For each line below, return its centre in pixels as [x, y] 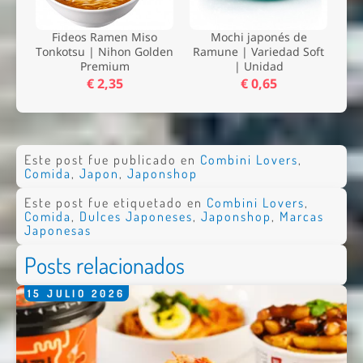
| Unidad [258, 66]
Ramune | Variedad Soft [258, 51]
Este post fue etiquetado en [115, 202]
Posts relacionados [104, 265]
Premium [105, 66]
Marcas [301, 216]
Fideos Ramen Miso [105, 36]
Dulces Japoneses [136, 216]
